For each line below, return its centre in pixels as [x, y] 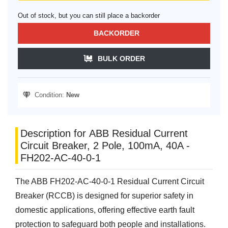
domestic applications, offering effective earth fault [105, 210]
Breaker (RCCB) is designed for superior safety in [104, 195]
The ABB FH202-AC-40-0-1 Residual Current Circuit [110, 181]
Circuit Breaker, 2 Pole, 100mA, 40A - [105, 145]
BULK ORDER [121, 58]
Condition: [48, 95]
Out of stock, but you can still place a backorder [89, 15]
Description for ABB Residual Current [104, 133]
